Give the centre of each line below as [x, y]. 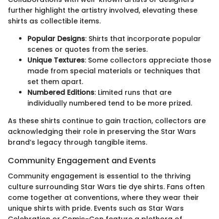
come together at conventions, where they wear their [103, 198]
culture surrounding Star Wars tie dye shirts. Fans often [106, 187]
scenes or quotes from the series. [88, 49]
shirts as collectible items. [54, 21]
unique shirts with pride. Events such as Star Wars [96, 208]
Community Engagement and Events [82, 161]
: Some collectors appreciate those [148, 60]
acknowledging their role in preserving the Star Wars [102, 131]
